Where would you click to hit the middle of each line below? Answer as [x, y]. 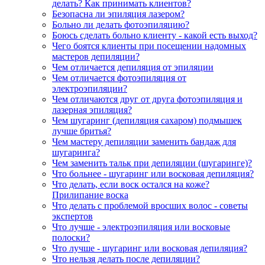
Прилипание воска [90, 195]
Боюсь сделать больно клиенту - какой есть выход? [155, 35]
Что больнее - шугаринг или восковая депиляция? [153, 174]
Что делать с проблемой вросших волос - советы [150, 206]
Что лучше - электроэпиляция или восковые [141, 227]
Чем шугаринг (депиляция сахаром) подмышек [147, 121]
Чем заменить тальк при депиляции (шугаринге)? [152, 163]
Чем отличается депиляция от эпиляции [133, 67]
